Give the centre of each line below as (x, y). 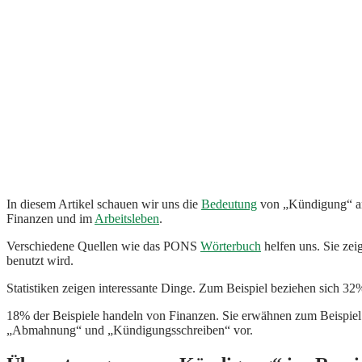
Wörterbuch (231, 246)
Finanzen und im (51, 218)
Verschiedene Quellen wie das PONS (103, 246)
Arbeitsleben (127, 218)
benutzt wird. (40, 260)
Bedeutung (229, 204)
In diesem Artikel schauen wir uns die (104, 204)
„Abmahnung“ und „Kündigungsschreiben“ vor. (130, 330)
